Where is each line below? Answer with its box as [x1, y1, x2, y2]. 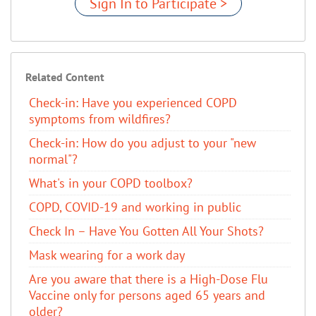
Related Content [25, 69, 104, 84]
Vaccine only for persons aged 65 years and [29, 286, 265, 303]
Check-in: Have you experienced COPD [29, 94, 237, 111]
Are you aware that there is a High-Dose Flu [29, 270, 268, 287]
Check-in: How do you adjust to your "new [29, 134, 256, 151]
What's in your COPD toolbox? [29, 174, 193, 191]
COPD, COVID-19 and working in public [29, 198, 241, 215]
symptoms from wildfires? [29, 110, 171, 127]
